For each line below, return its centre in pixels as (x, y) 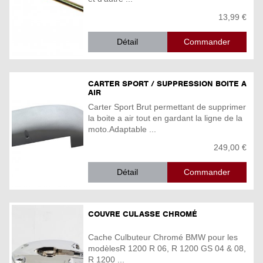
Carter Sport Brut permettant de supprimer (167, 107)
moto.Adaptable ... (122, 129)
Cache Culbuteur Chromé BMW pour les (163, 237)
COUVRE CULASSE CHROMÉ (143, 214)
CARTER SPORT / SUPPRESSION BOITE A (167, 84)
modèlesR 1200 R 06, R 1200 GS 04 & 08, (167, 248)
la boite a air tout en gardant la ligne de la (165, 118)
